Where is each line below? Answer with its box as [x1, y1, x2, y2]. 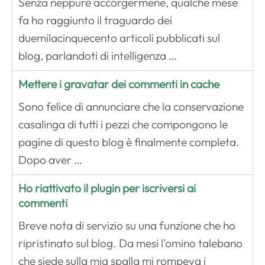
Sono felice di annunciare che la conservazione [18, 99, 244, 114]
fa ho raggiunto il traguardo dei [18, 13, 172, 28]
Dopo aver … [18, 153, 82, 167]
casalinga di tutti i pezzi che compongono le [18, 117, 228, 132]
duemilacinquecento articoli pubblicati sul [18, 31, 220, 46]
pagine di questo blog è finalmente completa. [18, 135, 240, 150]
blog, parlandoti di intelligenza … [18, 49, 177, 63]
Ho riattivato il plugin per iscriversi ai [18, 181, 196, 196]
